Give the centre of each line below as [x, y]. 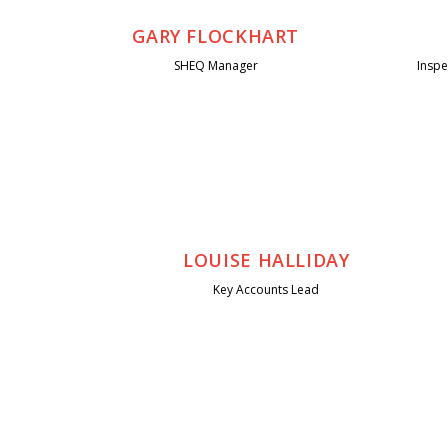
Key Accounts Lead [266, 290]
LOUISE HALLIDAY [266, 260]
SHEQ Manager [215, 66]
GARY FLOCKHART [216, 36]
